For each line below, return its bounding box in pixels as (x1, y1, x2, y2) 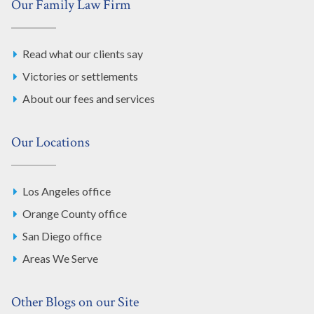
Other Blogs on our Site (11, 292, 139, 311)
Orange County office (22, 206, 127, 220)
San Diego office (22, 228, 102, 243)
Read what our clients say (22, 46, 143, 60)
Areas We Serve (22, 251, 98, 265)
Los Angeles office (22, 184, 111, 198)
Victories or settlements (22, 69, 138, 83)
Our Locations (11, 132, 90, 151)
